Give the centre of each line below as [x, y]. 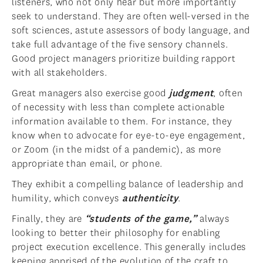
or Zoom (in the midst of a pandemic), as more [117, 150]
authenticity [150, 198]
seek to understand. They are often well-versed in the [131, 16]
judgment [191, 93]
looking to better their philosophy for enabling [116, 233]
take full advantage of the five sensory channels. [120, 45]
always [213, 219]
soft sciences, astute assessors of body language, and [131, 31]
